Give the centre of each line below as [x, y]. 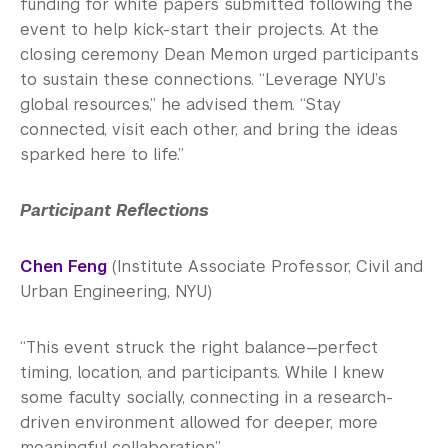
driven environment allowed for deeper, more [199, 422]
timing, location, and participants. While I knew [202, 372]
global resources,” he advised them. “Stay [180, 104]
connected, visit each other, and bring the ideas [209, 129]
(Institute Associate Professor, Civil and [265, 266]
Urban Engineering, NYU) [116, 291]
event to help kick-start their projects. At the [199, 29]
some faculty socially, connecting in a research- [206, 397]
